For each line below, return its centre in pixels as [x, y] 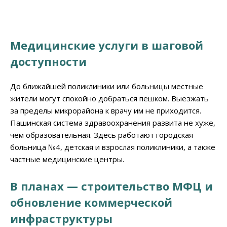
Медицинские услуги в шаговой [107, 45]
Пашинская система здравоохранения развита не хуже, [113, 122]
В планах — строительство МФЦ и [111, 186]
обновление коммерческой [91, 202]
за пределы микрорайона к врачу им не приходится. [106, 110]
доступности [48, 61]
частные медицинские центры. [67, 159]
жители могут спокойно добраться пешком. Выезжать [109, 98]
